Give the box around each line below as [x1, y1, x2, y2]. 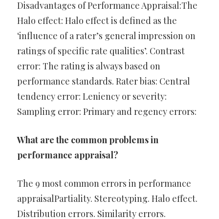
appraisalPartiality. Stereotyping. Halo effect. [17, 193, 197, 204]
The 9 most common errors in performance [17, 177, 191, 189]
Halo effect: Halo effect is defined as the [17, 15, 177, 26]
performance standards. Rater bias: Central [17, 75, 190, 87]
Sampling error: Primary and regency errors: [17, 106, 197, 117]
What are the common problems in [17, 134, 158, 146]
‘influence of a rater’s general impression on [17, 30, 196, 42]
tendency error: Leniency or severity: [17, 90, 167, 102]
